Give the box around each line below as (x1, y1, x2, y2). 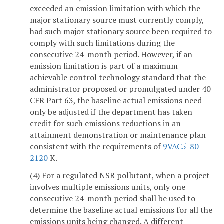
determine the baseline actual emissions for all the (30, 204, 212, 216)
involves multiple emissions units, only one (30, 181, 185, 193)
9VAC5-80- (163, 140, 202, 152)
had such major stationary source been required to (30, 25, 212, 37)
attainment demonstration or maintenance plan (30, 129, 206, 140)
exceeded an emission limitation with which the (30, 2, 200, 14)
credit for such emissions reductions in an (30, 117, 181, 129)
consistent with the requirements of (30, 140, 163, 152)
